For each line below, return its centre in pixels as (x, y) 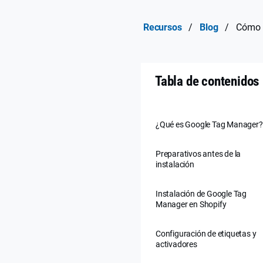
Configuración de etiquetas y (206, 233)
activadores (176, 244)
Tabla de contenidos (207, 81)
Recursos (163, 27)
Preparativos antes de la (198, 154)
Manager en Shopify (191, 204)
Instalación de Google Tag (201, 193)
